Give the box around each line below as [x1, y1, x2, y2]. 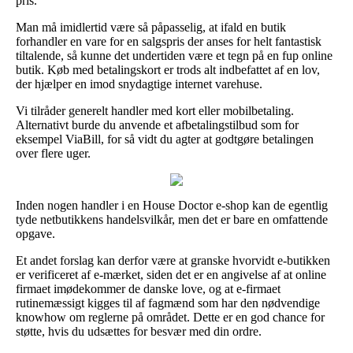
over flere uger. [16, 146, 91, 160]
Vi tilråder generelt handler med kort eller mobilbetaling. [16, 103, 294, 117]
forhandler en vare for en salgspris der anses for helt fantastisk [16, 34, 321, 48]
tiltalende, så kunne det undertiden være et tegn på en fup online [16, 48, 333, 62]
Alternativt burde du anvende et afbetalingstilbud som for [16, 117, 299, 132]
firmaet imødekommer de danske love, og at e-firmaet [16, 281, 281, 295]
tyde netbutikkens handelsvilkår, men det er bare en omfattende [16, 212, 328, 226]
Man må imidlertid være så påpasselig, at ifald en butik [16, 20, 286, 34]
